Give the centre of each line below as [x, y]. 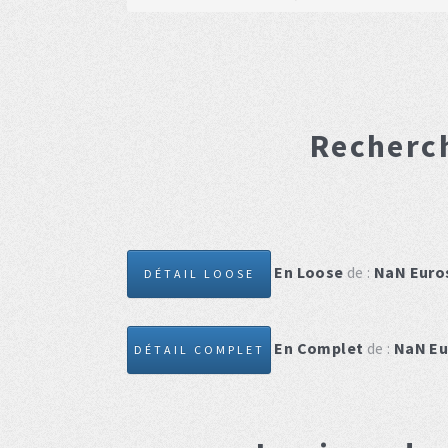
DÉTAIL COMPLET [199, 349]
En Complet [319, 347]
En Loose [309, 271]
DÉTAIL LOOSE [199, 273]
